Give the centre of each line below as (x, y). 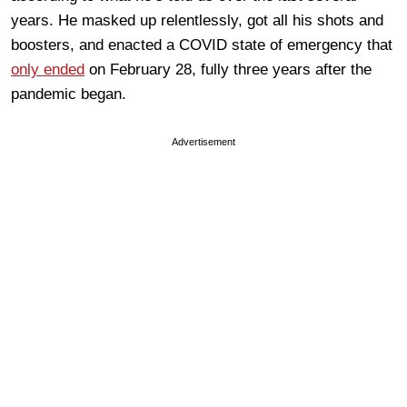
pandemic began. (69, 94)
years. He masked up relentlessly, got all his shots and (197, 20)
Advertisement (203, 141)
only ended (48, 69)
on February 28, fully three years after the (228, 69)
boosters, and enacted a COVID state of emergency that (202, 45)
